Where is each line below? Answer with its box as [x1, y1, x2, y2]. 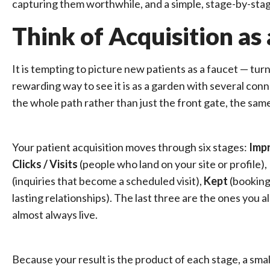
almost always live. [12, 208, 98, 221]
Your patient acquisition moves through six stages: [12, 140, 249, 154]
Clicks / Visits [12, 157, 78, 171]
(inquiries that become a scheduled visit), [12, 174, 202, 187]
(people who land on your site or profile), [78, 157, 269, 171]
